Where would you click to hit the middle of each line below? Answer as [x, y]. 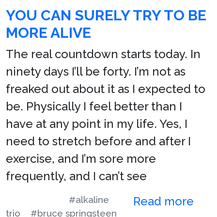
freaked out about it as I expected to [106, 89]
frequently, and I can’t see [76, 176]
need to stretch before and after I [98, 141]
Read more [165, 201]
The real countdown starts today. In [103, 54]
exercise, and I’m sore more [81, 158]
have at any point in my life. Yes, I [97, 124]
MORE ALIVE [48, 32]
